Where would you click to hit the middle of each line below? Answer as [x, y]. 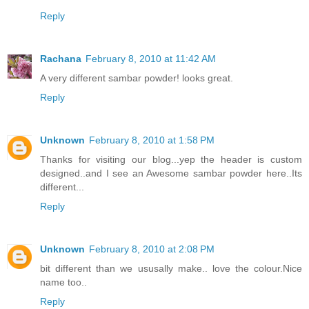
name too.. [63, 282]
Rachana [61, 58]
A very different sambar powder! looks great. [137, 78]
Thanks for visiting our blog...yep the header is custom [171, 159]
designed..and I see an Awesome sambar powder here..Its [171, 173]
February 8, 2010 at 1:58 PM [152, 140]
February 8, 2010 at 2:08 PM [152, 249]
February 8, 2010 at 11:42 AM [151, 58]
